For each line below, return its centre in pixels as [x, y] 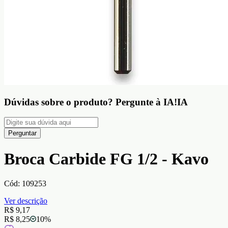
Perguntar [22, 133]
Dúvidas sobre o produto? [59, 102]
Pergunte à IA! [146, 102]
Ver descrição [26, 201]
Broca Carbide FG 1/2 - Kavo [106, 159]
